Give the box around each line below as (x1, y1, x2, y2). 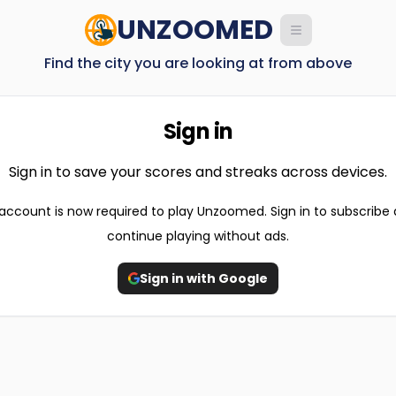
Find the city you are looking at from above (44, 53, 352, 73)
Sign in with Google (140, 270, 269, 287)
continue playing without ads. (107, 227, 289, 245)
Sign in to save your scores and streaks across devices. (9, 162, 387, 182)
